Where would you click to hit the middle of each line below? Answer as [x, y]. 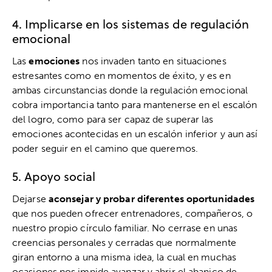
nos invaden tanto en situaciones [153, 61]
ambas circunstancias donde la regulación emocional [130, 90]
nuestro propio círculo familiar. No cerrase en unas [125, 228]
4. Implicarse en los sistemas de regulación [131, 24]
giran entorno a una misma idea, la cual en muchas [124, 257]
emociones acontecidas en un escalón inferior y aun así [135, 134]
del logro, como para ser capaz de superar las [113, 119]
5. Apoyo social [54, 176]
